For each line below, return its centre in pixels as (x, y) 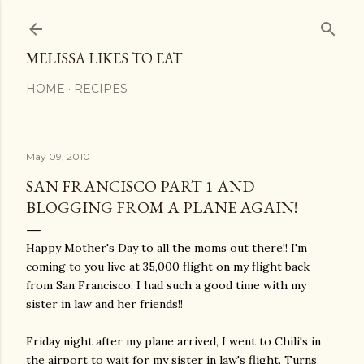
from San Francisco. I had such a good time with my (166, 285)
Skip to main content (182, 20)
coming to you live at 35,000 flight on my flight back (168, 266)
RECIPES (101, 89)
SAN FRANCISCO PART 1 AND (140, 186)
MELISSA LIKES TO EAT (104, 58)
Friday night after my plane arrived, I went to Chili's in (173, 341)
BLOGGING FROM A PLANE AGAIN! (162, 207)
